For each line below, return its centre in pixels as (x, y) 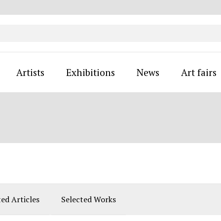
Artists (30, 72)
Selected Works (89, 199)
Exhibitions (90, 72)
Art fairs (199, 72)
